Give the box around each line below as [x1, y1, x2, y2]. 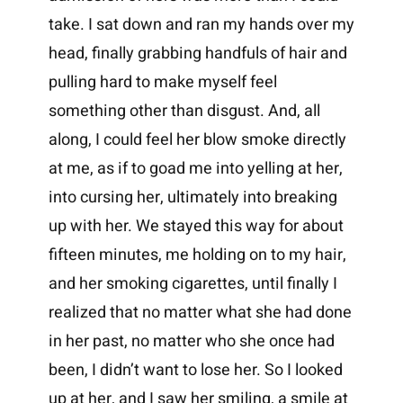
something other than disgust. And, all [48, 99, 320, 124]
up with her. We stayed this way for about [48, 214, 344, 239]
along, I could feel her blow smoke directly [48, 128, 346, 153]
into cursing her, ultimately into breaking [48, 185, 337, 210]
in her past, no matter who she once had [48, 329, 335, 354]
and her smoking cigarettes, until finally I [48, 272, 337, 297]
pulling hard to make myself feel [48, 70, 277, 95]
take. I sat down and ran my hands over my [48, 13, 354, 38]
